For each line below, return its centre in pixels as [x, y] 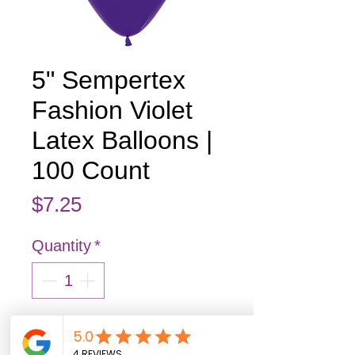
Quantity [61, 246]
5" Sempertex [109, 80]
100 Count [91, 171]
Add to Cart [127, 334]
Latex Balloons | [122, 141]
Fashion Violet [112, 111]
